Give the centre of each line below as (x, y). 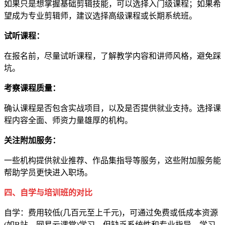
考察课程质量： (32, 88)
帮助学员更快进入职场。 (48, 173)
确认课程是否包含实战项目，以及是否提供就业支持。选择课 (113, 108)
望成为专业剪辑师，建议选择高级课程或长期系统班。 (100, 16)
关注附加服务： (32, 141)
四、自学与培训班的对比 (48, 193)
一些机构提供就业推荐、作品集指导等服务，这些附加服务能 (113, 161)
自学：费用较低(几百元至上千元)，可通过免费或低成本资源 (111, 213)
